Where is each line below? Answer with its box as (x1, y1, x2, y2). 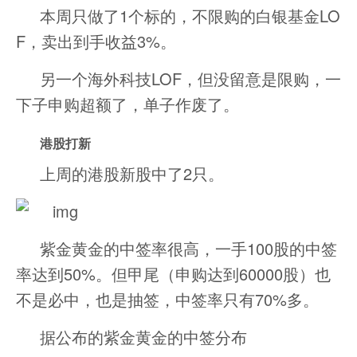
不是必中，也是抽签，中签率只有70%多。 (16, 288, 319, 312)
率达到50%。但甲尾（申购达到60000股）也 (16, 262, 331, 286)
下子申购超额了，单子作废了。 (16, 92, 239, 116)
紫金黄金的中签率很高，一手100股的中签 (40, 237, 337, 261)
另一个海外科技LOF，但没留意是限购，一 (40, 67, 341, 91)
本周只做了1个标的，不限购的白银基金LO (40, 4, 340, 28)
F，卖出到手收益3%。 (16, 29, 176, 53)
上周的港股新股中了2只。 (40, 162, 224, 186)
